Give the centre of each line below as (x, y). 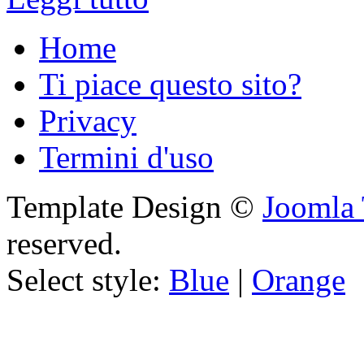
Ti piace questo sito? (170, 84)
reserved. (64, 244)
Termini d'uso (126, 158)
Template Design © (134, 207)
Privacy (88, 121)
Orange (299, 280)
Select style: (88, 280)
